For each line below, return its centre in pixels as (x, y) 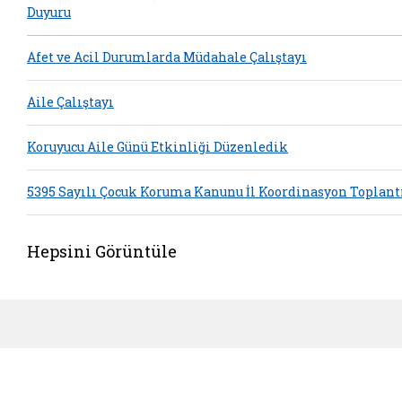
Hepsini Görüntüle (102, 251)
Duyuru (49, 13)
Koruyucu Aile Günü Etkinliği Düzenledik (157, 147)
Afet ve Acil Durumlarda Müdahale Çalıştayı (167, 57)
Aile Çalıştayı (70, 102)
